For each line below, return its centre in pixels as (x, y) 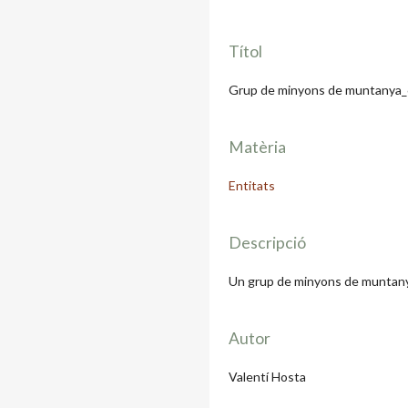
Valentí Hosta (267, 376)
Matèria (257, 147)
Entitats (252, 185)
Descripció (267, 242)
